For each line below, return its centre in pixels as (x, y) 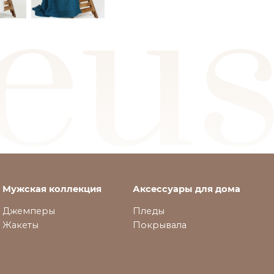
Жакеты (20, 225)
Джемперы (28, 211)
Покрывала (159, 225)
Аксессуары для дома (186, 189)
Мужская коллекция (52, 189)
